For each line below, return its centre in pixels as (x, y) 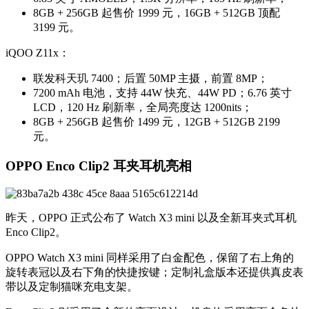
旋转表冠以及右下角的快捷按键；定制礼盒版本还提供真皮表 (154, 272)
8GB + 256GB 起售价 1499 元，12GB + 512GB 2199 (157, 121)
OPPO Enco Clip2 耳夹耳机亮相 (99, 166)
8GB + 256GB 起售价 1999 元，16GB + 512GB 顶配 (157, 12)
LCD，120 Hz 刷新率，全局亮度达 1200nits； (143, 107)
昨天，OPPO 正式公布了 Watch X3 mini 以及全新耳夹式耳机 (151, 218)
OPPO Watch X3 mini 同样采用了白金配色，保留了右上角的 (150, 258)
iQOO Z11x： (38, 52)
